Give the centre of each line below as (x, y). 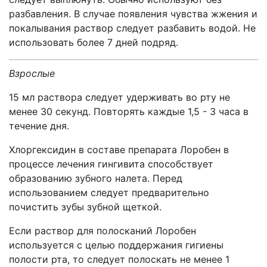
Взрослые (32, 73)
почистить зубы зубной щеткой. (85, 207)
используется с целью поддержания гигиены (116, 245)
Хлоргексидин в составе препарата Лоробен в (119, 150)
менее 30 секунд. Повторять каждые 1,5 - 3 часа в (129, 111)
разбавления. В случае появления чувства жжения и (133, 14)
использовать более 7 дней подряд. (94, 42)
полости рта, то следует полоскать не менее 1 (119, 259)
